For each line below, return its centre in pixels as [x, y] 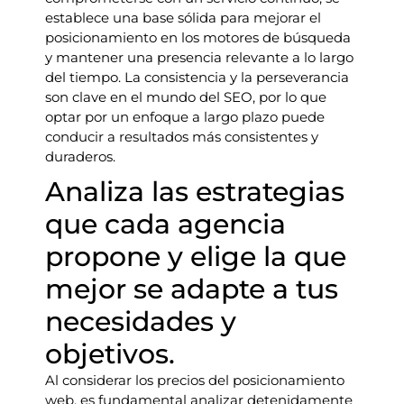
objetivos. [110, 354]
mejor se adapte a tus [192, 289]
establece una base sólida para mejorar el [183, 18]
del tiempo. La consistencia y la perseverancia [197, 77]
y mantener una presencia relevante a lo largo [199, 57]
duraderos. [80, 156]
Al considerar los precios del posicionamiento [195, 380]
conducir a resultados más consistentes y [182, 137]
